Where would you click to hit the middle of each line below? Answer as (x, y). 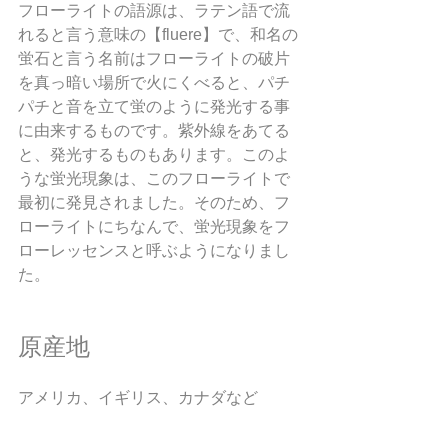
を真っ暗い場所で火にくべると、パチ (154, 82)
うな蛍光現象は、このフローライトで (154, 178)
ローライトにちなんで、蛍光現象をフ (154, 226)
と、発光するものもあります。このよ (154, 154)
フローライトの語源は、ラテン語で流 (154, 10)
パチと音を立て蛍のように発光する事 (154, 106)
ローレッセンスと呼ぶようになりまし (154, 250)
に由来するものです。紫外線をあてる (154, 130)
